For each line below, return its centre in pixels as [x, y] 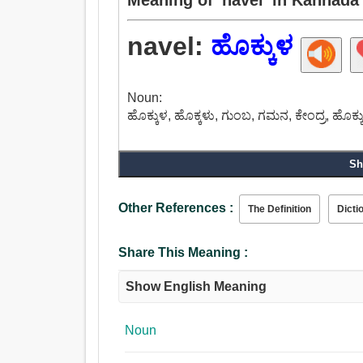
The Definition [280, 209]
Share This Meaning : [184, 253]
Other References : [176, 208]
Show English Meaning [196, 287]
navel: [169, 47]
